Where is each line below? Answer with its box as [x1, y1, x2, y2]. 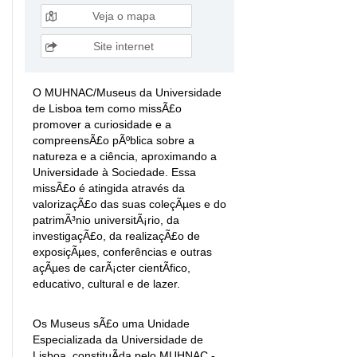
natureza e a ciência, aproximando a [33, 149, 217, 163]
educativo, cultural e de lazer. [33, 277, 180, 290]
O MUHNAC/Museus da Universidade [33, 85, 222, 99]
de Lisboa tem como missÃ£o [33, 101, 182, 115]
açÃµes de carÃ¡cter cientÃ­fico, [33, 261, 190, 274]
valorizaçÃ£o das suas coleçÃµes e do [33, 197, 226, 210]
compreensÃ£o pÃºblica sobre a [33, 133, 194, 147]
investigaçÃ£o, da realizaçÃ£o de [33, 229, 200, 242]
